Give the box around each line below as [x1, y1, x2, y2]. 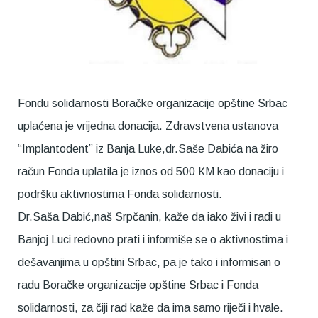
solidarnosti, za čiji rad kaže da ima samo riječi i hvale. [18, 302, 283, 314]
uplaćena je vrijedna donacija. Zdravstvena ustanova [18, 120, 278, 133]
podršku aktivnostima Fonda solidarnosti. [18, 188, 222, 201]
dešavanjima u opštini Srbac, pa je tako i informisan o [18, 256, 280, 269]
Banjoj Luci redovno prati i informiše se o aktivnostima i [18, 234, 288, 246]
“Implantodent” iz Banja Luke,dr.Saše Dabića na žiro [18, 143, 278, 155]
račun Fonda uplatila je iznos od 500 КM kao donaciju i [18, 165, 284, 178]
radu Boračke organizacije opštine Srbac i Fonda [18, 279, 258, 292]
